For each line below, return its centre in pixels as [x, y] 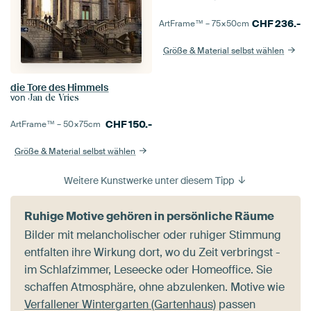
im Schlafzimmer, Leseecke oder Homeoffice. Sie [148, 269]
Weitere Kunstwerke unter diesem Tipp [150, 180]
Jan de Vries [53, 97]
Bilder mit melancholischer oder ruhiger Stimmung [153, 235]
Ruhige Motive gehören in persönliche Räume [149, 216]
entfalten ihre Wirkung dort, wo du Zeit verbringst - [152, 252]
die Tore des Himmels [59, 87]
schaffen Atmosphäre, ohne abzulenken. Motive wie [154, 287]
